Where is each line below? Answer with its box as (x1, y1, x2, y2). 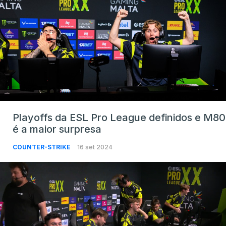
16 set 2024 (77, 143, 112, 151)
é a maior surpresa (13, 123, 101, 136)
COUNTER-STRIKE (13, 143, 72, 151)
